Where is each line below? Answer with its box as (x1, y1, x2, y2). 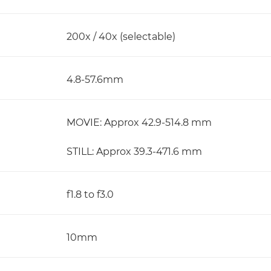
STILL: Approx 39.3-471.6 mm (67, 146, 202, 157)
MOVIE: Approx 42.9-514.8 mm (67, 117, 212, 128)
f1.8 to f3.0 (67, 189, 114, 200)
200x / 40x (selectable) (67, 31, 175, 42)
